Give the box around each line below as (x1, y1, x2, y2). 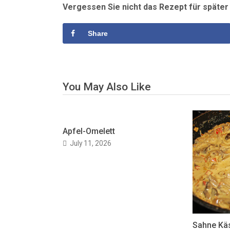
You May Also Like (63, 81, 151, 93)
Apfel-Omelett (63, 126, 115, 137)
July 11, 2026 (70, 139, 111, 148)
